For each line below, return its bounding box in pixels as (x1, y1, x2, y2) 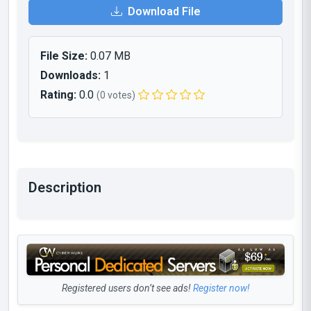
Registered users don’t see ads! (61, 282, 193, 294)
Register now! (192, 282, 250, 294)
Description (28, 179, 101, 196)
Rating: (40, 88, 76, 101)
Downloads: (40, 69, 101, 82)
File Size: (40, 49, 87, 62)
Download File (124, 5, 201, 18)
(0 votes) (96, 90, 135, 101)
